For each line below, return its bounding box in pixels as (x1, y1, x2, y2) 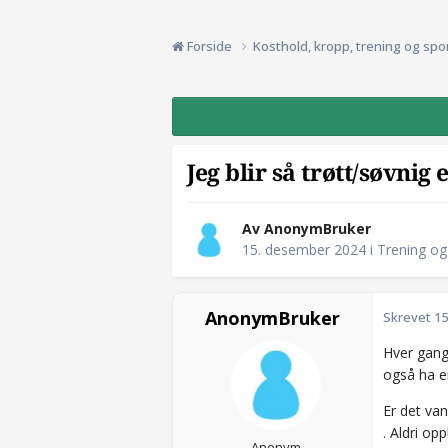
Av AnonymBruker (242, 219, 371, 239)
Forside (184, 36, 235, 55)
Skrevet (383, 308, 434, 327)
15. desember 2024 (242, 240, 366, 260)
